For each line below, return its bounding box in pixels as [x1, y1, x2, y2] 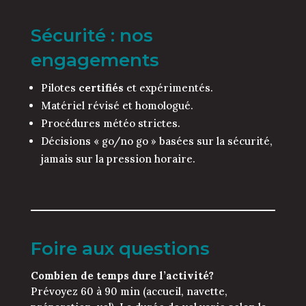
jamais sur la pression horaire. [40, 152, 195, 166]
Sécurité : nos [30, 25, 153, 47]
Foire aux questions [30, 238, 210, 260]
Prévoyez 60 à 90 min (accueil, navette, [30, 285, 227, 298]
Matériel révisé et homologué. [40, 99, 193, 113]
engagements [30, 49, 159, 72]
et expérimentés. [123, 81, 213, 95]
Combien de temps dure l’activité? [30, 269, 214, 283]
